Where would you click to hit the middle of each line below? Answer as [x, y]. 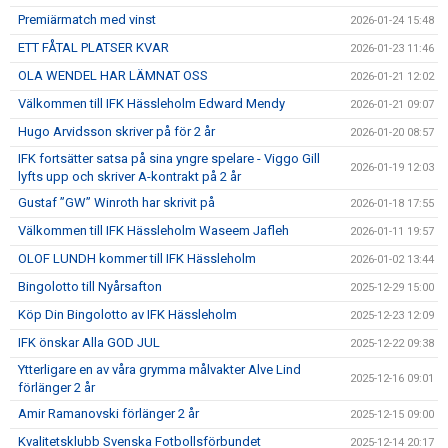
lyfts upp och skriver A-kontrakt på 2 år [129, 176]
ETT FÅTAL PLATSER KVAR [93, 47]
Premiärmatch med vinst [87, 19]
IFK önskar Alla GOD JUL [89, 342]
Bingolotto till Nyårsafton [90, 286]
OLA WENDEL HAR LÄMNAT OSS [113, 75]
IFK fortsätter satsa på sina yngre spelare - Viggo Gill [169, 158]
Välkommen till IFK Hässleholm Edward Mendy [151, 103]
